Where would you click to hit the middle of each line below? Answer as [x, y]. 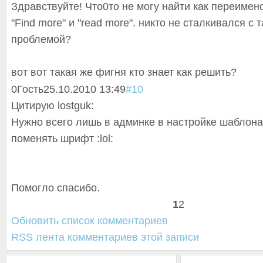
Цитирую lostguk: [53, 106]
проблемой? [41, 39]
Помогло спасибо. [55, 188]
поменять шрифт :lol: [62, 139]
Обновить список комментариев [90, 221]
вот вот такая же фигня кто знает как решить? [124, 72]
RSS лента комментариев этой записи [105, 237]
